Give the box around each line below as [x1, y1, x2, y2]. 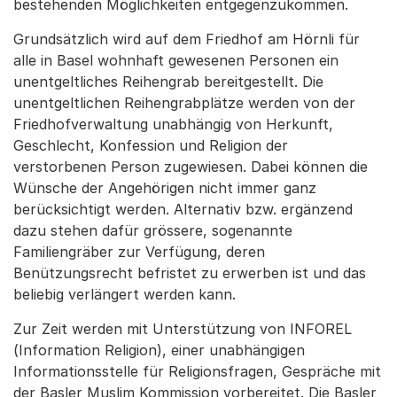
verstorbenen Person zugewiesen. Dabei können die [13, 158, 368, 175]
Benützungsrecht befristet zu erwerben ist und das [13, 264, 366, 282]
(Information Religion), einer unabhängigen [13, 341, 305, 359]
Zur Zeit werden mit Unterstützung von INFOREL [13, 320, 352, 338]
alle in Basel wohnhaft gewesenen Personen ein [13, 51, 339, 69]
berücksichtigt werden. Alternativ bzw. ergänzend [13, 200, 353, 218]
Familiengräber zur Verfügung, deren [13, 243, 265, 261]
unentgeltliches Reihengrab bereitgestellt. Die [13, 73, 323, 90]
